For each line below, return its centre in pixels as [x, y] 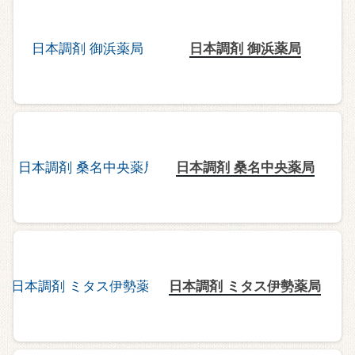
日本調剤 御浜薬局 [245, 48]
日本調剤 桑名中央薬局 [245, 167]
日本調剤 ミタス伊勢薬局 [245, 286]
